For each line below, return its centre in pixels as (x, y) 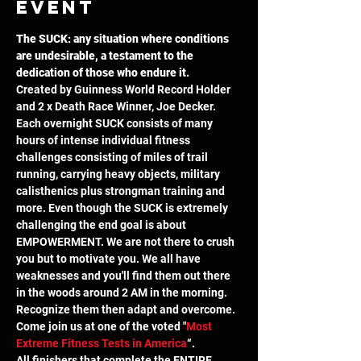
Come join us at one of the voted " (101, 327)
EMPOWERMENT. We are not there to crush (127, 242)
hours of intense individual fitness (104, 141)
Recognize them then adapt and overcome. (127, 310)
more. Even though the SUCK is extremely (123, 208)
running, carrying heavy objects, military (119, 174)
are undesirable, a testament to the (106, 56)
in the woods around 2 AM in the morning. (123, 293)
